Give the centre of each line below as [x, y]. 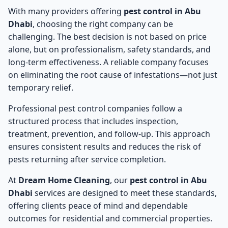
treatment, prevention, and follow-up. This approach [109, 134]
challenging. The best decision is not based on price [107, 37]
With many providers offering [66, 11]
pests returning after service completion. [87, 160]
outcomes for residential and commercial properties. [110, 219]
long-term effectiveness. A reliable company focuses [108, 62]
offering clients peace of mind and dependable [98, 206]
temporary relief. [41, 88]
